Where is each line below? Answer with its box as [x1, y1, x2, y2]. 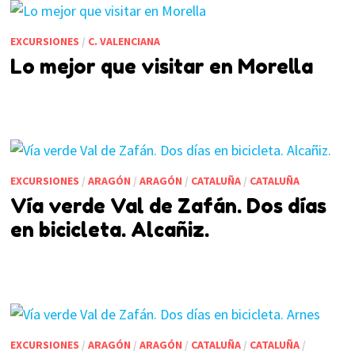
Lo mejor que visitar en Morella [10, 55, 313, 79]
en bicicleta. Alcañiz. [10, 218, 209, 242]
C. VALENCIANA [87, 34, 160, 49]
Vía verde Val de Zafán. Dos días [10, 194, 326, 219]
